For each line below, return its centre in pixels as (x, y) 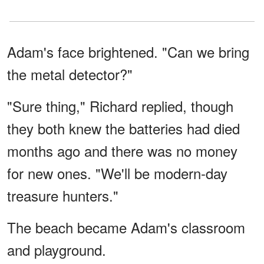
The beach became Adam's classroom (126, 227)
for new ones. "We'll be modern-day (117, 173)
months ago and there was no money (122, 151)
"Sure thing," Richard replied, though (120, 106)
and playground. (57, 250)
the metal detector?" (70, 74)
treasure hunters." (63, 196)
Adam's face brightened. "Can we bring (128, 52)
